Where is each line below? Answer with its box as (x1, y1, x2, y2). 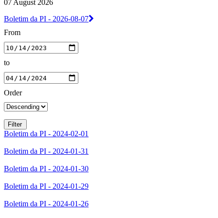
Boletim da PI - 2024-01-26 (4, 200, 89, 208)
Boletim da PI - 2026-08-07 (4, 15, 89, 23)
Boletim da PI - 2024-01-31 (4, 147, 89, 156)
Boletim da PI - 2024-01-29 (4, 182, 89, 191)
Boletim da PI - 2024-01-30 (4, 164, 89, 173)
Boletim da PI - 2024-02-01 (4, 129, 89, 138)
